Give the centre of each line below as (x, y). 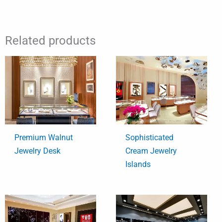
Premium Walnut (44, 138)
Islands (138, 164)
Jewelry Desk (38, 151)
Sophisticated (150, 138)
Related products (50, 41)
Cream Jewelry (151, 151)
